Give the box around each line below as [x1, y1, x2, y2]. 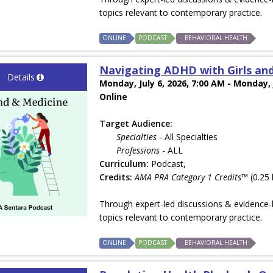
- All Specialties [157, 131, 218, 143]
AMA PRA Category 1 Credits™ [135, 171, 249, 183]
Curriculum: [99, 158, 149, 170]
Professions [116, 144, 160, 157]
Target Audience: [99, 118, 173, 130]
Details [7, 71, 35, 83]
